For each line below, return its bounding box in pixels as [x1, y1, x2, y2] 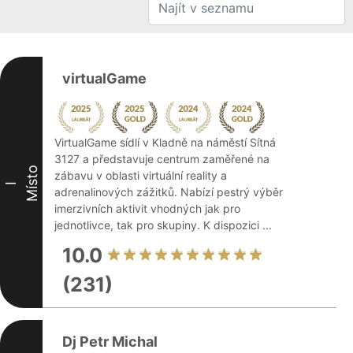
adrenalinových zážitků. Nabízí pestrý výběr [54, 185, 283, 199]
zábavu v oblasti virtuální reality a [54, 169, 227, 182]
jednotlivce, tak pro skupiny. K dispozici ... [54, 218, 272, 232]
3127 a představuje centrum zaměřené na [54, 152, 269, 165]
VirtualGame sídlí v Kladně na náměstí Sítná [54, 136, 276, 149]
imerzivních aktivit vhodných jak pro [54, 202, 240, 215]
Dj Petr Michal [62, 333, 158, 350]
